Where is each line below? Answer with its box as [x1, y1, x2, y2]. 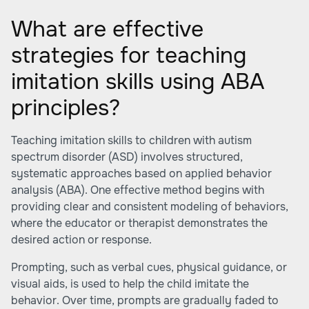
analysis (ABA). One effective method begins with [11, 183, 264, 197]
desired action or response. [11, 232, 152, 247]
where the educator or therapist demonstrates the [11, 216, 268, 230]
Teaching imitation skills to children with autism [11, 133, 252, 148]
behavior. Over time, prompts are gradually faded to [11, 293, 279, 308]
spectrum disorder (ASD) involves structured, [11, 150, 243, 164]
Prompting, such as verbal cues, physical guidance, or [11, 260, 287, 275]
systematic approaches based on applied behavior [11, 166, 272, 181]
